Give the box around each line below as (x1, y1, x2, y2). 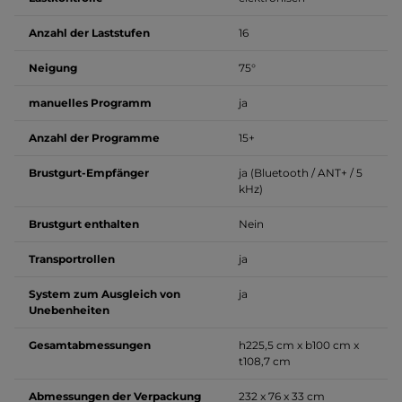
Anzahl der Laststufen (29, 26, 150, 39)
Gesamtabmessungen (29, 338, 151, 352)
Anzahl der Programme (29, 131, 160, 144)
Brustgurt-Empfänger (29, 166, 149, 179)
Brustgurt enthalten (29, 217, 139, 231)
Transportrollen (29, 252, 115, 266)
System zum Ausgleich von (29, 287, 180, 301)
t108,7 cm (239, 354, 291, 368)
